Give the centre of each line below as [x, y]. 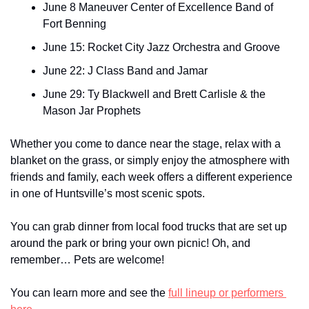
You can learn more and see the [89, 292]
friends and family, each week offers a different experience [151, 177]
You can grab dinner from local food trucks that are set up [149, 226]
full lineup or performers [226, 292]
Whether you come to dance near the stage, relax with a [146, 143]
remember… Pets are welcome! [87, 259]
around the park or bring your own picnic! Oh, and [130, 243]
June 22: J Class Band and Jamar [125, 70]
